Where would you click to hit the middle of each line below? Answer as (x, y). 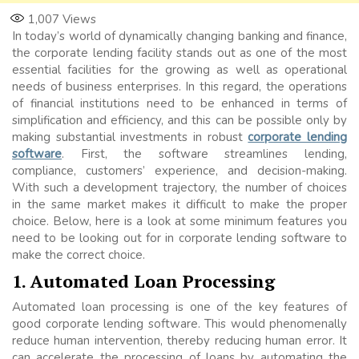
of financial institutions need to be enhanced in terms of (179, 104)
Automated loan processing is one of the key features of (179, 307)
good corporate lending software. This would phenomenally (179, 324)
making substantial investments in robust (130, 137)
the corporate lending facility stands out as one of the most (179, 53)
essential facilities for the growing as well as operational (179, 70)
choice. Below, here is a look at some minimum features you (179, 222)
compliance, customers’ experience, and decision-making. (179, 171)
